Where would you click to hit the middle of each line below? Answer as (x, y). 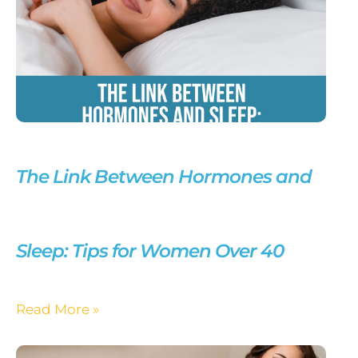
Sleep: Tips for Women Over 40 (150, 251)
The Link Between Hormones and (164, 176)
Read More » (58, 308)
